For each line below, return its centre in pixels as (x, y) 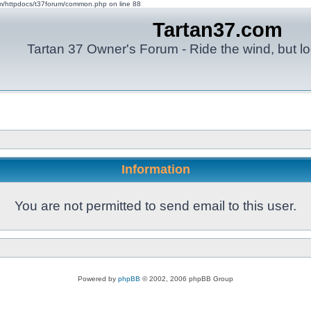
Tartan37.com (218, 30)
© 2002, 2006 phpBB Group (187, 279)
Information (155, 169)
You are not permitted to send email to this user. (155, 206)
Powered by (98, 279)
